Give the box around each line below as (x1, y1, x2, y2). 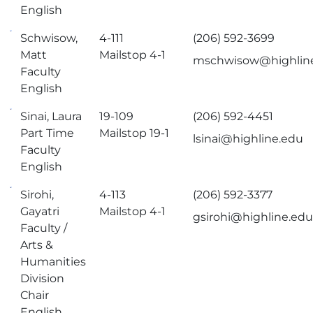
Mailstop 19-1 (99, 126, 170, 140)
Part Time (20, 126, 75, 140)
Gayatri (20, 205, 60, 218)
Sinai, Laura (20, 110, 82, 123)
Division (20, 272, 65, 285)
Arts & (20, 238, 54, 252)
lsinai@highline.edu (193, 132, 304, 145)
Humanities (20, 255, 87, 268)
